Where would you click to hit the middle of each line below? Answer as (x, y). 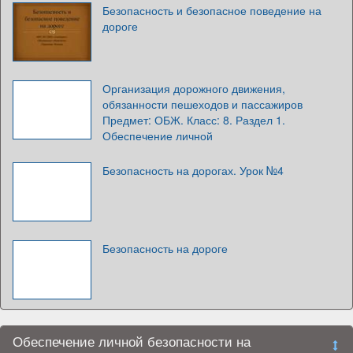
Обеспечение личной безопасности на (132, 341)
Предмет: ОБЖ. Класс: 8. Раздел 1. (194, 119)
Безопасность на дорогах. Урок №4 (193, 170)
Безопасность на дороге (165, 248)
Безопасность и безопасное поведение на (212, 10)
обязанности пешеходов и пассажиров (203, 104)
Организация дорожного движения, (194, 88)
